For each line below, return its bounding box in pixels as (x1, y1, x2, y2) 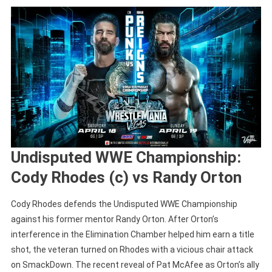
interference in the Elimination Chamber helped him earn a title (10, 229, 254, 239)
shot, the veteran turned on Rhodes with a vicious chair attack (10, 244, 253, 254)
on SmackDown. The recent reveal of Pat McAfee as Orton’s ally (10, 259, 259, 270)
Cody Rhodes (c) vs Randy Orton (10, 168, 242, 186)
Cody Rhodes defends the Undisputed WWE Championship (10, 199, 237, 209)
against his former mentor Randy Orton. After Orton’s (10, 214, 219, 224)
